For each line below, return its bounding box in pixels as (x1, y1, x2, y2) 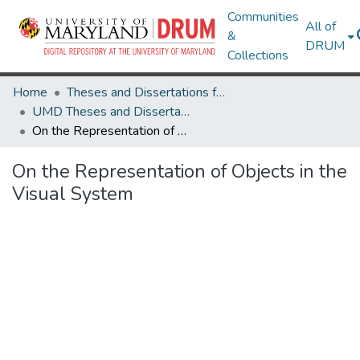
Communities (227, 8, 300, 26)
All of (305, 18, 337, 35)
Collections (227, 47, 289, 64)
